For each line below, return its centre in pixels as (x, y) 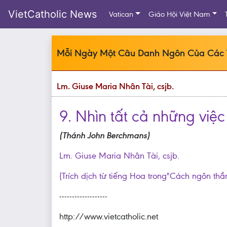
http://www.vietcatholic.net (109, 216)
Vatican (121, 14)
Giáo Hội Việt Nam (179, 14)
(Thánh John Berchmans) (105, 135)
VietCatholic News (52, 14)
